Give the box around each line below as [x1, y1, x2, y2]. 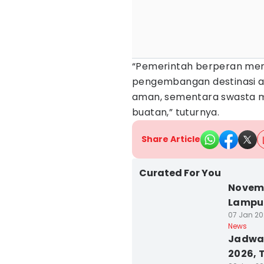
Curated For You [139, 166, 221, 180]
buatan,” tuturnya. [132, 105, 220, 119]
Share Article [141, 133, 200, 145]
